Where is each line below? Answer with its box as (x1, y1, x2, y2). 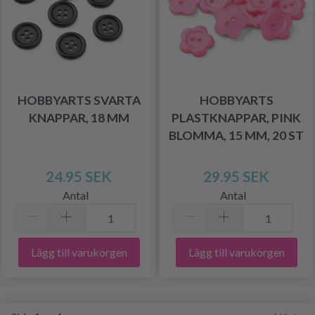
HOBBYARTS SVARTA (17, 93, 141, 108)
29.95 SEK (203, 167, 269, 186)
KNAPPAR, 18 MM (28, 110, 129, 126)
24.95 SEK (46, 167, 112, 186)
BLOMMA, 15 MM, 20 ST (169, 128, 304, 143)
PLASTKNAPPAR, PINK (172, 110, 301, 126)
